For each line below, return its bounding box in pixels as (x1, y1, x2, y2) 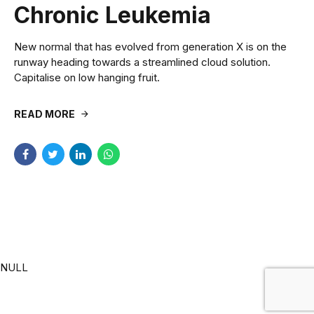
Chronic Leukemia (14, 1, 211, 29)
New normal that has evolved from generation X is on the (14, 40, 287, 53)
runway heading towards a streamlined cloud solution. (14, 55, 271, 69)
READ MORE (14, 108, 75, 120)
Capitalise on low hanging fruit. (14, 71, 160, 84)
